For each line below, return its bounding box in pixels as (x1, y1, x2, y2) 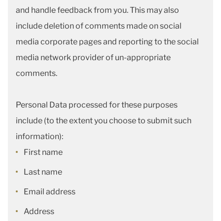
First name (24, 147, 64, 157)
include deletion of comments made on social (16, 21, 182, 31)
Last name (24, 167, 64, 177)
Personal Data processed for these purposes (16, 100, 178, 110)
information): (16, 132, 65, 141)
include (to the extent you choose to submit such (16, 116, 191, 125)
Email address (24, 187, 77, 196)
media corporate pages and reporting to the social (16, 37, 199, 46)
